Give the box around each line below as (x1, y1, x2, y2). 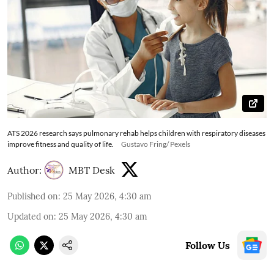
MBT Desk (68, 163, 115, 176)
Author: (7, 163, 42, 176)
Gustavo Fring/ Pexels (121, 139, 190, 149)
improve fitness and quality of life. (7, 139, 114, 149)
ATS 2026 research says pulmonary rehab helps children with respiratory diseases (7, 128, 265, 138)
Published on (7, 190, 58, 202)
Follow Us (185, 239, 230, 251)
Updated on (7, 210, 54, 222)
